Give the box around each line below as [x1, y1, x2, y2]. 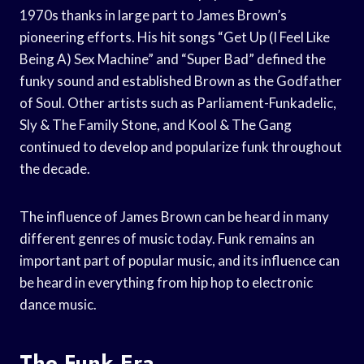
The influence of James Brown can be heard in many [19, 207, 329, 225]
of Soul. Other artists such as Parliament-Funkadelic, [19, 93, 336, 111]
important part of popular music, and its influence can [19, 251, 340, 269]
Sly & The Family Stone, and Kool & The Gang [19, 115, 292, 133]
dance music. [19, 295, 97, 313]
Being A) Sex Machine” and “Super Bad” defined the [19, 50, 326, 67]
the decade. [19, 159, 90, 177]
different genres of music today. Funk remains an [19, 229, 314, 247]
